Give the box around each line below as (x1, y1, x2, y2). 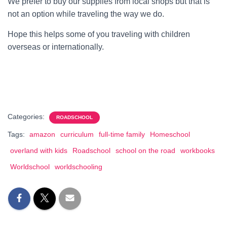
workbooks (180, 146, 215, 155)
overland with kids (10, 146, 67, 155)
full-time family (99, 130, 145, 138)
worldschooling (55, 163, 102, 171)
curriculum (60, 130, 94, 138)
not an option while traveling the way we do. (8, 10, 164, 18)
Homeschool (150, 130, 190, 138)
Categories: (8, 112, 47, 121)
